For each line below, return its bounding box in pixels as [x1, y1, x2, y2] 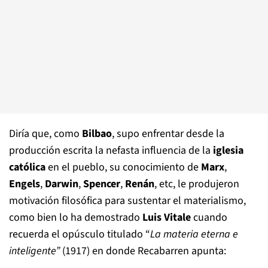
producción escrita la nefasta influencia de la [9, 143, 213, 158]
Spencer [83, 176, 120, 191]
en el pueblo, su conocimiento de [45, 160, 201, 175]
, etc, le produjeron [154, 176, 239, 191]
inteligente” [9, 243, 60, 258]
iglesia [213, 143, 243, 158]
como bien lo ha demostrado [9, 210, 142, 225]
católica [9, 160, 45, 175]
